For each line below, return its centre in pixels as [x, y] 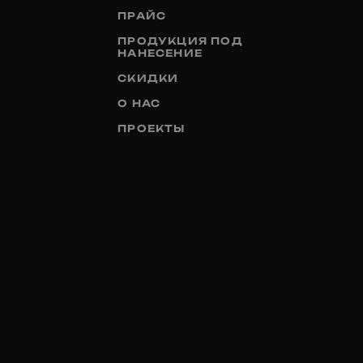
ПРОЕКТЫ [152, 128]
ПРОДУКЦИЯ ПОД [180, 41]
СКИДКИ [148, 78]
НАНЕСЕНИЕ [160, 53]
